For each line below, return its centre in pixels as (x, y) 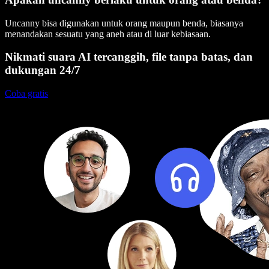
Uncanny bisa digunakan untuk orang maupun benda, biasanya (124, 23)
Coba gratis (26, 94)
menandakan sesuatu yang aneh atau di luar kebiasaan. (108, 34)
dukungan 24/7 (43, 70)
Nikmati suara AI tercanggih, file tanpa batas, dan (129, 57)
